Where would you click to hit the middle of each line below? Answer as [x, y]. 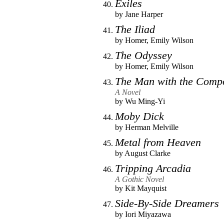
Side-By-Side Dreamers [167, 203]
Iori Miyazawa [148, 214]
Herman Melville [152, 127]
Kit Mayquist [146, 188]
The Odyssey [143, 55]
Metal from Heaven [158, 142]
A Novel [128, 92]
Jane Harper [144, 14]
